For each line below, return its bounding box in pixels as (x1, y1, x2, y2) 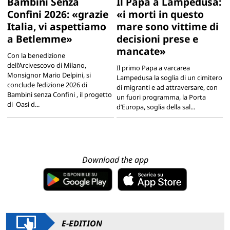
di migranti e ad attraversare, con (116, 82, 218, 92)
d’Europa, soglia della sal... (116, 102, 195, 111)
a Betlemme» (7, 31, 72, 46)
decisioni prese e (116, 31, 198, 46)
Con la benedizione (7, 50, 65, 60)
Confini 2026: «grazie (7, 7, 108, 21)
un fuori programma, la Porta (116, 92, 206, 102)
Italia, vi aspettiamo (7, 19, 106, 33)
